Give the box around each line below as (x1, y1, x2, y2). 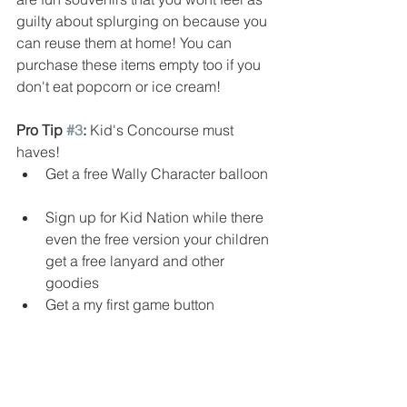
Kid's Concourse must (86, 121, 237, 140)
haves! (16, 143, 67, 162)
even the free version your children (45, 230, 273, 249)
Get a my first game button (45, 295, 218, 314)
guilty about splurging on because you (16, 12, 271, 31)
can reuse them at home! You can (16, 34, 235, 53)
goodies (45, 273, 106, 293)
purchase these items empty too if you (16, 55, 264, 74)
